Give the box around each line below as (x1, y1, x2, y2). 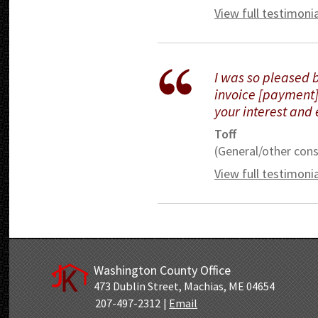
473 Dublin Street (93, 279, 179, 294)
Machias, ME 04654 (183, 279, 275, 294)
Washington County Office (93, 262, 231, 279)
